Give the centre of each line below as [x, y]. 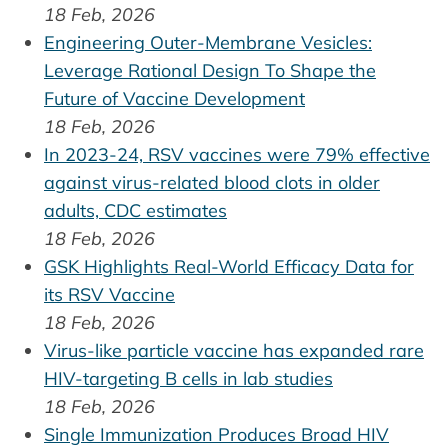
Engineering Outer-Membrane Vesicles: [208, 43]
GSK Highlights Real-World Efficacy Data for [229, 267]
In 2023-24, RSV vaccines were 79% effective [237, 155]
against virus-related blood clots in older [212, 183]
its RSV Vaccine [109, 295]
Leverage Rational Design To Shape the [210, 71]
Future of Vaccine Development [174, 99]
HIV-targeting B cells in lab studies [188, 379]
